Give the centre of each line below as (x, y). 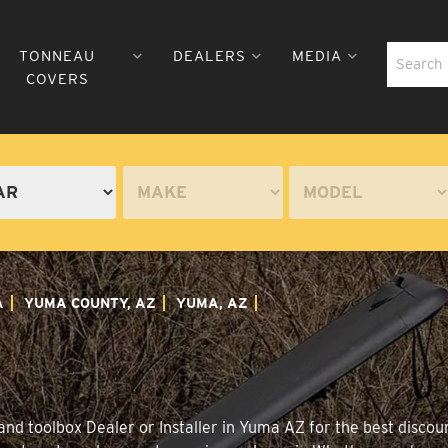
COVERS (57, 78)
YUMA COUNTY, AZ (90, 302)
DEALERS (209, 55)
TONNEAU (57, 55)
